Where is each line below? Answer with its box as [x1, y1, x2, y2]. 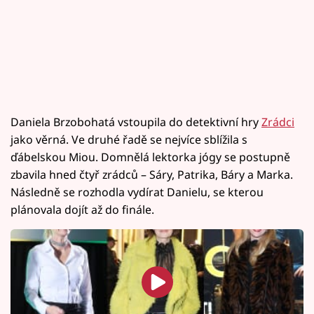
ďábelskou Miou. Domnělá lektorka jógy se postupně [11, 149, 290, 165]
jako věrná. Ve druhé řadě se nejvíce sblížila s [11, 132, 247, 147]
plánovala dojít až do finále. [11, 202, 154, 217]
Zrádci [261, 114, 294, 130]
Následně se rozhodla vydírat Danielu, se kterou [11, 184, 264, 200]
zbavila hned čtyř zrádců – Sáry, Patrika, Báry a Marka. [11, 167, 293, 182]
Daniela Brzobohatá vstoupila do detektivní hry [11, 114, 261, 130]
